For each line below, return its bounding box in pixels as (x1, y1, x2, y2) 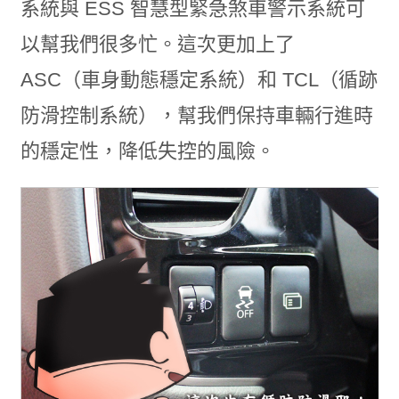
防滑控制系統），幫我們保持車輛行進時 (20, 103, 373, 126)
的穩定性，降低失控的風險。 (20, 139, 275, 162)
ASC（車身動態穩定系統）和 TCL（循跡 (20, 68, 378, 91)
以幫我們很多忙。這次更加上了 (20, 32, 295, 55)
